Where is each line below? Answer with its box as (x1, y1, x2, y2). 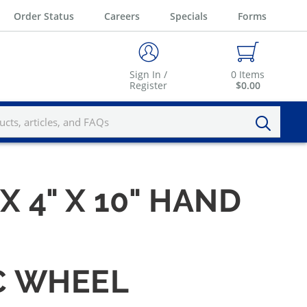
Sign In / (130, 68, 167, 82)
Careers (104, 9, 140, 23)
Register (130, 79, 167, 93)
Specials (170, 9, 208, 23)
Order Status (14, 9, 74, 23)
